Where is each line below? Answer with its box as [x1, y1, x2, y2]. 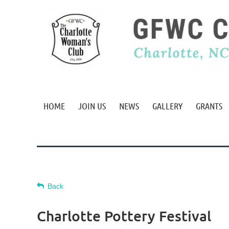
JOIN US [78, 100, 106, 111]
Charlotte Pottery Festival [37, 207, 211, 224]
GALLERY [152, 100, 182, 111]
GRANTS [196, 100, 222, 111]
